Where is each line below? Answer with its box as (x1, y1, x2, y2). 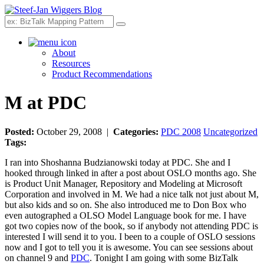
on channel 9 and (5, 252, 71, 263)
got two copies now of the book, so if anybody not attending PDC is (5, 220, 258, 231)
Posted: (5, 126, 34, 137)
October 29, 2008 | (34, 126, 113, 137)
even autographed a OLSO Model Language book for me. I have (5, 210, 246, 220)
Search (120, 24, 144, 32)
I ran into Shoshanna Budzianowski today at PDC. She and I (5, 157, 230, 167)
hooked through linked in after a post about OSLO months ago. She (5, 167, 256, 178)
